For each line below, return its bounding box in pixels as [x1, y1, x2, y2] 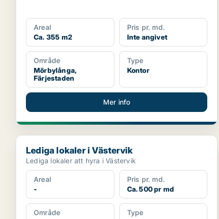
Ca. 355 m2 [34, 33, 72, 41]
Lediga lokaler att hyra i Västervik [26, 156, 136, 165]
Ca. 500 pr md [127, 185, 175, 193]
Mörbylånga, [34, 66, 77, 74]
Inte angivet [127, 33, 168, 41]
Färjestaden [34, 74, 75, 82]
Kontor [127, 66, 150, 74]
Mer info [103, 98, 131, 106]
